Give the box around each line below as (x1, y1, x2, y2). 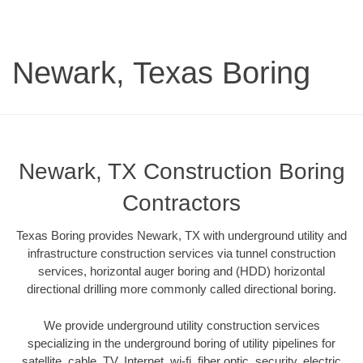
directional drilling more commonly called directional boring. (27, 282, 336, 297)
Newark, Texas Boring (12, 56, 310, 91)
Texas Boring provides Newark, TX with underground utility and (16, 228, 347, 243)
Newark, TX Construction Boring (18, 159, 345, 185)
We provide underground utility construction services (43, 318, 320, 332)
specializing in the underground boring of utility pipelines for (28, 335, 335, 350)
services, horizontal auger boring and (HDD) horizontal (38, 264, 325, 279)
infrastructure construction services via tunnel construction (28, 246, 335, 261)
